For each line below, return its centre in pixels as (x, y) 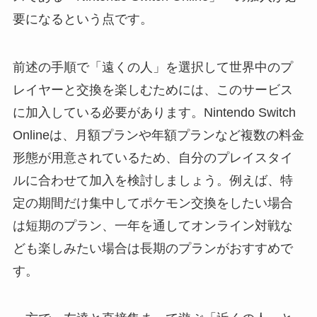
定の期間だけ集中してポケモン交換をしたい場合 (152, 203)
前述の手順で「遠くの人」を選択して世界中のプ (152, 67)
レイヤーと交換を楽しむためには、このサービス (152, 90)
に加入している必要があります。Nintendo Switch (154, 112)
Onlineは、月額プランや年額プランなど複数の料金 (158, 135)
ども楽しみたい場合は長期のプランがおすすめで (152, 248)
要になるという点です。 (82, 19)
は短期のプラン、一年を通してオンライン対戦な (152, 225)
